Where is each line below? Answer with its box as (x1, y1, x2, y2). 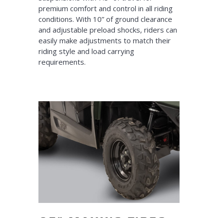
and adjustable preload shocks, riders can (38, 24, 177, 35)
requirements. (38, 56, 86, 67)
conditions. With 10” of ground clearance (38, 14, 172, 24)
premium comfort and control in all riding (38, 3, 173, 13)
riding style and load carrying (38, 46, 134, 56)
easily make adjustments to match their (38, 35, 171, 45)
